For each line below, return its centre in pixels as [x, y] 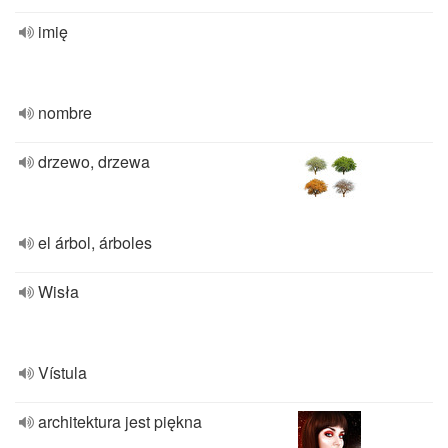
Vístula [62, 372]
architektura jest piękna [120, 421]
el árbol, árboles [95, 242]
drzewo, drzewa [94, 161]
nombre [65, 112]
